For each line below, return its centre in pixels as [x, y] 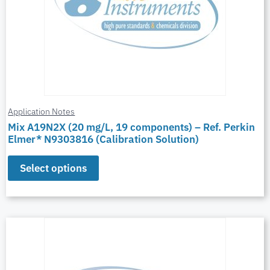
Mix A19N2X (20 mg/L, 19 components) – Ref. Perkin [132, 127]
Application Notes [42, 111]
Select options [54, 168]
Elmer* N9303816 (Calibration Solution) [104, 140]
